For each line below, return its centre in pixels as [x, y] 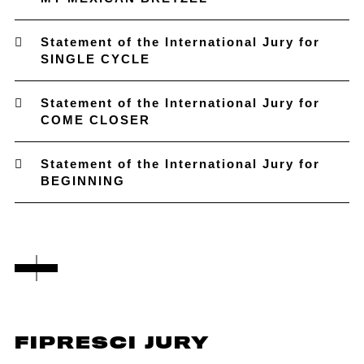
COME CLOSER [95, 120]
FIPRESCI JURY [112, 343]
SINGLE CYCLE [95, 59]
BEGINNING [82, 181]
